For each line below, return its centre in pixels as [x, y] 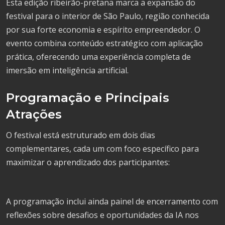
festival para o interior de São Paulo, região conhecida [108, 16]
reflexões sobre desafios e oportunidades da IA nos [102, 215]
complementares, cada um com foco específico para [102, 148]
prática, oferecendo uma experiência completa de [98, 57]
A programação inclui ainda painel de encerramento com [112, 201]
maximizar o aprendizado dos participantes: [88, 162]
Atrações [34, 114]
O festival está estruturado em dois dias [81, 135]
